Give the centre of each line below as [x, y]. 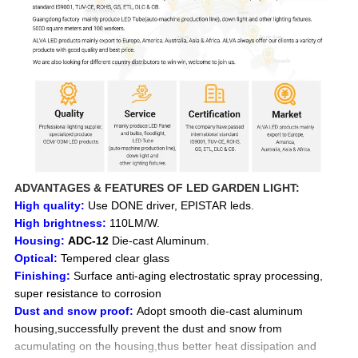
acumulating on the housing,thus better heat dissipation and [166, 346]
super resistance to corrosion [88, 293]
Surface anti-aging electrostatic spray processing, [199, 275]
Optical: [36, 258]
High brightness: [61, 223]
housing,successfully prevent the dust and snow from [149, 328]
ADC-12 [89, 240]
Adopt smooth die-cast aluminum [220, 310]
